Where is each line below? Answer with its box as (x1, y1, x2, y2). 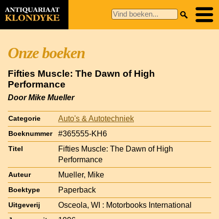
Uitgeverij (8, 201, 40, 209)
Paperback (58, 185, 96, 194)
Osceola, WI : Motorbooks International (58, 200, 192, 209)
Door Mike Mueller (8, 93, 74, 102)
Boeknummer (8, 130, 52, 137)
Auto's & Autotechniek (58, 114, 134, 123)
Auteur (8, 171, 31, 178)
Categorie (8, 114, 41, 122)
